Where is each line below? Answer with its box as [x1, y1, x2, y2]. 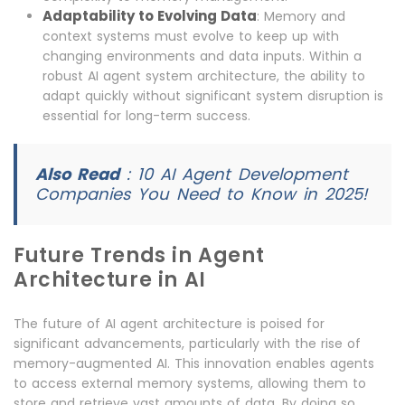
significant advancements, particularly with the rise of [14, 334, 361, 353]
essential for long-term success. [42, 107, 250, 126]
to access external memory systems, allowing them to [14, 374, 366, 393]
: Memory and [257, 7, 345, 26]
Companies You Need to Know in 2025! [35, 183, 367, 206]
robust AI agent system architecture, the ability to [42, 67, 365, 86]
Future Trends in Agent [14, 241, 265, 270]
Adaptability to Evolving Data [42, 6, 257, 26]
